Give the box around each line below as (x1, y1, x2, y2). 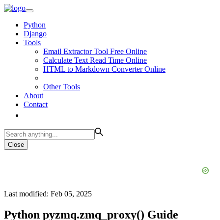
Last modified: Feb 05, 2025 (4, 190, 92, 198)
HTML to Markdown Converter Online (43, 65, 165, 73)
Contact (24, 100, 48, 109)
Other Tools (43, 82, 80, 91)
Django (24, 29, 47, 38)
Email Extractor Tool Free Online (43, 47, 147, 55)
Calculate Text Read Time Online (43, 56, 147, 64)
